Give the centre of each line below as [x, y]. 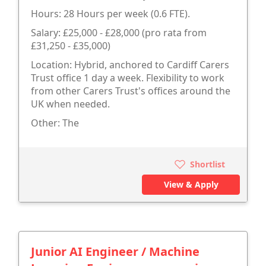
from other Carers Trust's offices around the [131, 91]
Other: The [55, 123]
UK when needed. [70, 104]
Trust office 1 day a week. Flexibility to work [128, 77]
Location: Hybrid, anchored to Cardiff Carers [130, 64]
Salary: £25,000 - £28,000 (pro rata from [119, 32]
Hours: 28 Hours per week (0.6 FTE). [110, 13]
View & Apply [191, 184]
